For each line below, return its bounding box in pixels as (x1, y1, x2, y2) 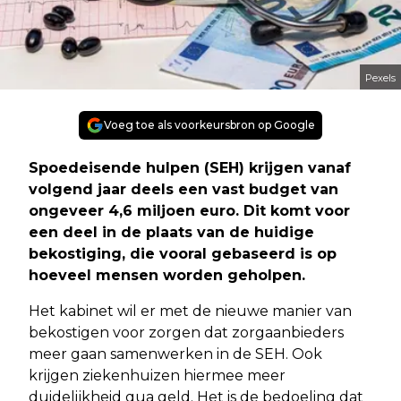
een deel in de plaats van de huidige (29, 224, 314, 242)
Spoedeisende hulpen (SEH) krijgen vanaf (29, 159, 351, 177)
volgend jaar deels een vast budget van (29, 181, 338, 199)
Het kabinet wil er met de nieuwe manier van (29, 303, 352, 320)
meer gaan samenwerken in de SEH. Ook (29, 346, 322, 363)
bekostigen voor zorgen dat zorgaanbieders (29, 324, 344, 342)
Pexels (365, 72, 396, 85)
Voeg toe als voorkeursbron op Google (104, 118, 315, 132)
